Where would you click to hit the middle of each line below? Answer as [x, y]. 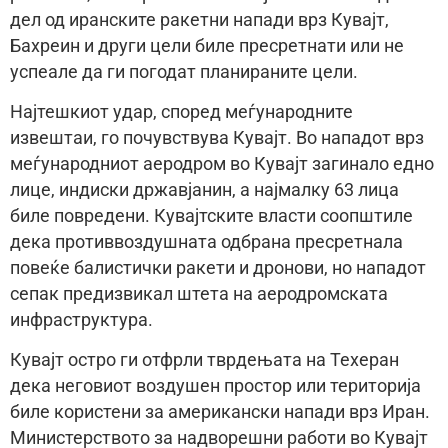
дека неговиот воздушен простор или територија [215, 386]
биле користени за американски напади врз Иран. [220, 412]
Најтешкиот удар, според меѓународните [181, 111]
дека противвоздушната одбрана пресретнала [206, 241]
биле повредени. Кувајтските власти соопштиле [211, 215]
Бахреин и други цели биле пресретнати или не [207, 45]
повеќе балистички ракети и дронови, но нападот [218, 267]
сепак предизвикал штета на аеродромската [199, 293]
